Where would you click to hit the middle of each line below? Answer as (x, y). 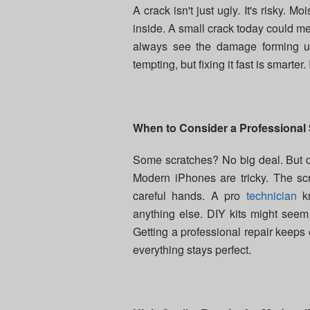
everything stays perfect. (192, 250)
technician (271, 196)
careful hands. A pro (190, 196)
